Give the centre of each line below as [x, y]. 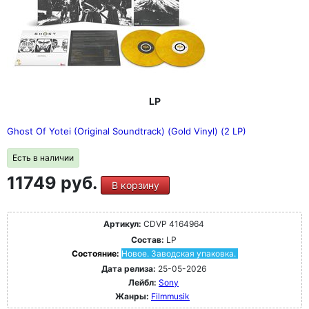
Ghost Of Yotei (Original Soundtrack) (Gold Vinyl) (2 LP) [127, 131]
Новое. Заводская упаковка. [178, 253]
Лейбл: [142, 282]
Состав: [147, 240]
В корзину [135, 185]
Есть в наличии [43, 158]
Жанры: [132, 296]
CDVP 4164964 [172, 224]
